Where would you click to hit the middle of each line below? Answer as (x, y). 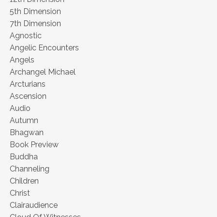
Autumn (24, 121)
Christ (20, 193)
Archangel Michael (43, 72)
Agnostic (26, 36)
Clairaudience (34, 205)
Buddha (24, 157)
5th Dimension (35, 12)
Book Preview (34, 145)
